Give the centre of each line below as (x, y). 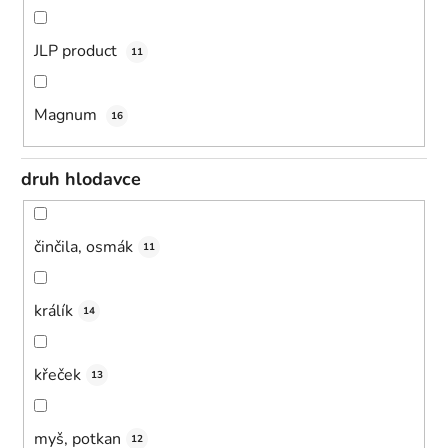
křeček (57, 374)
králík (53, 310)
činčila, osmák (83, 246)
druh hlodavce (81, 179)
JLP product (77, 51)
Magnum (67, 115)
